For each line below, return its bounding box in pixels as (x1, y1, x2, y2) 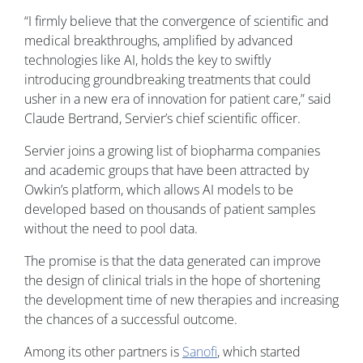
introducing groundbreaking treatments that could (24, 70, 311, 89)
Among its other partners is (24, 343, 182, 361)
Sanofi (182, 343, 217, 361)
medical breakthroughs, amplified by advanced (24, 32, 293, 50)
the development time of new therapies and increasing (24, 291, 339, 310)
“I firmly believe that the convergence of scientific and (24, 12, 329, 31)
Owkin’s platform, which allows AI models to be (24, 181, 293, 199)
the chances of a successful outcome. (24, 310, 237, 329)
